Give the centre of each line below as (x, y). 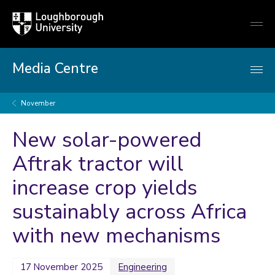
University (30, 29)
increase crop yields (105, 188)
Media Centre (55, 68)
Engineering (143, 267)
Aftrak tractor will (98, 164)
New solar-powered (107, 140)
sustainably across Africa (130, 212)
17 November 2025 (61, 267)
